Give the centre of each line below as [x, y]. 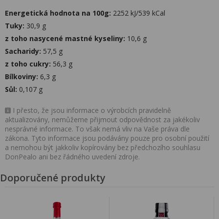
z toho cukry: [28, 64]
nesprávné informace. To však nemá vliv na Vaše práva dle [97, 129]
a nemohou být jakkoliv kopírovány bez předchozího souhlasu [103, 147]
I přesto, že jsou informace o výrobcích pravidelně [91, 110]
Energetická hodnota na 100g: [58, 13]
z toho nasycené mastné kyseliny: [65, 38]
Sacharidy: [23, 51]
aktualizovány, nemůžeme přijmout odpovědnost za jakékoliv [102, 120]
